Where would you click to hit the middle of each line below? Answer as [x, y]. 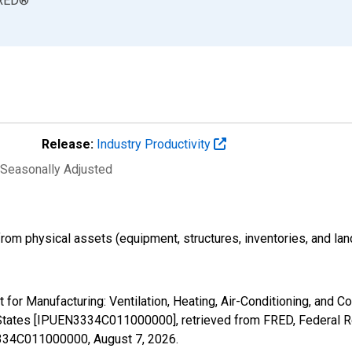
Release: [68, 144]
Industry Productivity [155, 144]
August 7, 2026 [135, 339]
